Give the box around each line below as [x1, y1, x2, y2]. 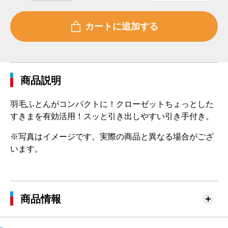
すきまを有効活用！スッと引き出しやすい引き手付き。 [10, 112, 214, 121]
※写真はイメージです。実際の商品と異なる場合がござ [10, 132, 214, 141]
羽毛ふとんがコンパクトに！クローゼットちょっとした [10, 100, 214, 109]
